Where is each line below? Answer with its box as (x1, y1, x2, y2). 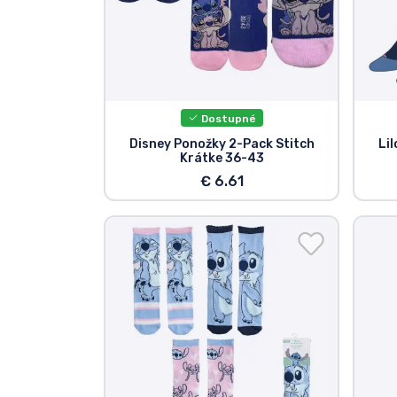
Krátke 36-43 (179, 151, 264, 167)
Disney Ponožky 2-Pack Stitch (128, 136, 315, 152)
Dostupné (198, 112, 256, 125)
